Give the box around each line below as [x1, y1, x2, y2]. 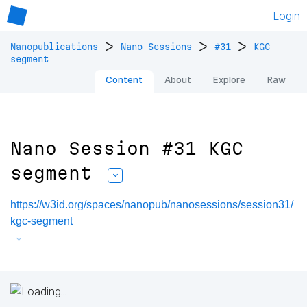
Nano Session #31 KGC [10, 138, 243, 159]
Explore [213, 74, 245, 86]
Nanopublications [10, 42, 98, 52]
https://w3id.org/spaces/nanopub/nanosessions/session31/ [10, 199, 293, 211]
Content [106, 74, 143, 86]
